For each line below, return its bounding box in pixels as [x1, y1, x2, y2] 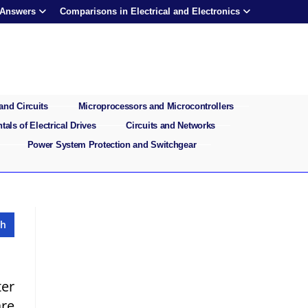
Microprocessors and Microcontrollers [78, 100, 234, 111]
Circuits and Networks [126, 120, 216, 131]
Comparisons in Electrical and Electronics [60, 6, 240, 16]
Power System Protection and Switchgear [27, 139, 197, 150]
